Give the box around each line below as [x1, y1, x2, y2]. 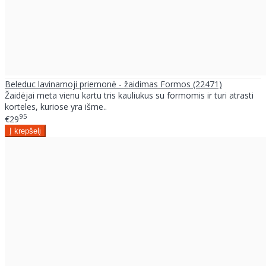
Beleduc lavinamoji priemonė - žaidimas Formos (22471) [5, 78, 222, 90]
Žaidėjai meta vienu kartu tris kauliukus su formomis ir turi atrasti [5, 89, 254, 101]
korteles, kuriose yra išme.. [5, 100, 107, 112]
